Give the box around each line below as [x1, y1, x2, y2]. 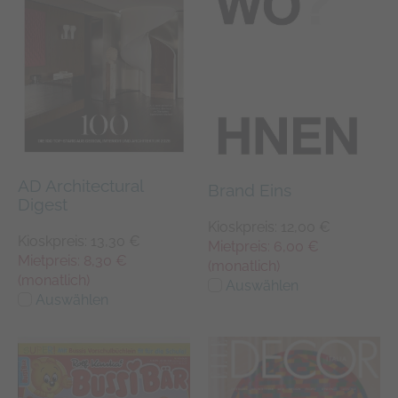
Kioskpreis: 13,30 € [18, 232, 140, 250]
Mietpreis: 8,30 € [18, 251, 127, 269]
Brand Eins [208, 180, 291, 201]
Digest [18, 194, 68, 214]
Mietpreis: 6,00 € [208, 238, 319, 256]
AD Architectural [18, 175, 143, 195]
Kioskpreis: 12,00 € [208, 219, 330, 236]
